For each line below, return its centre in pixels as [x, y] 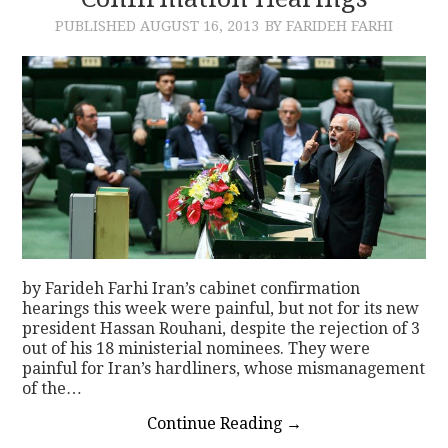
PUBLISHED [97, 25]
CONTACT [93, 44]
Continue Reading [216, 423]
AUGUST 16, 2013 [199, 25]
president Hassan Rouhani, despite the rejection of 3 [221, 328]
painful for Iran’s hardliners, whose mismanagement [224, 368]
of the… [52, 388]
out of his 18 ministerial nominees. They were [196, 348]
